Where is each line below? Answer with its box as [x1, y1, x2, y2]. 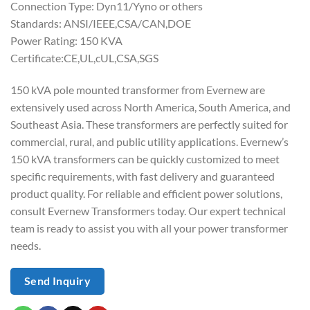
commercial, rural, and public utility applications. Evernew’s [10, 134, 289, 148]
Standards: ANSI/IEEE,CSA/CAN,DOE [10, 16, 191, 30]
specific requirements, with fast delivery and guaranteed [10, 169, 275, 183]
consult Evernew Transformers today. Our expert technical [10, 203, 286, 217]
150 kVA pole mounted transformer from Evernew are [10, 82, 265, 96]
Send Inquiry [24, 275, 91, 288]
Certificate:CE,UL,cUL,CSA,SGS [10, 51, 158, 64]
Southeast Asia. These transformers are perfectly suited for [10, 117, 288, 131]
